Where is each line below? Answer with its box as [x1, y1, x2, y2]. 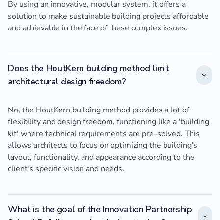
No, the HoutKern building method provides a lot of [8, 105, 189, 116]
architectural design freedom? [8, 76, 126, 88]
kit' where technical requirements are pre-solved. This [8, 128, 200, 139]
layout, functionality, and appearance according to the [8, 152, 194, 163]
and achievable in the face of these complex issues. [8, 23, 188, 34]
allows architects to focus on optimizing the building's [8, 140, 197, 151]
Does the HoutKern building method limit [8, 62, 169, 75]
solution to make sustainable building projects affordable [8, 11, 209, 22]
